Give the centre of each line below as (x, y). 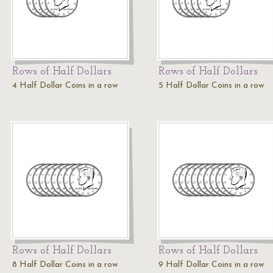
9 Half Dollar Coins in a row (211, 265)
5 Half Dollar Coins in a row (211, 86)
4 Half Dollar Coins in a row (65, 86)
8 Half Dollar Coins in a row (65, 265)
